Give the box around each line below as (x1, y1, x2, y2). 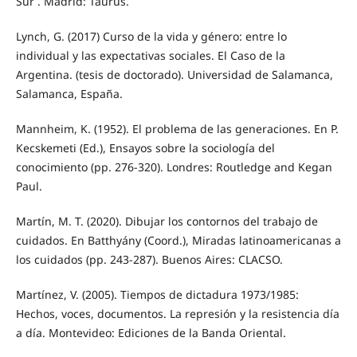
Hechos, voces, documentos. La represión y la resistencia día (15, 305, 339, 321)
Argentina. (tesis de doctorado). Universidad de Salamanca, (15, 66, 333, 82)
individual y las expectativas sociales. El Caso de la (15, 47, 285, 63)
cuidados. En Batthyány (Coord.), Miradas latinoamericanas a (15, 232, 341, 248)
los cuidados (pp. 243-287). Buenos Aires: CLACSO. (15, 251, 283, 267)
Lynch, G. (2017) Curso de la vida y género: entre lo (15, 28, 287, 44)
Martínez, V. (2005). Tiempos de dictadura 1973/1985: (15, 286, 299, 302)
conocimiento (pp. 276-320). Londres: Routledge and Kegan (15, 159, 332, 175)
